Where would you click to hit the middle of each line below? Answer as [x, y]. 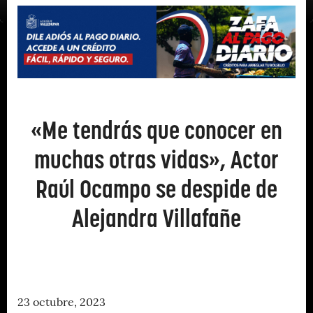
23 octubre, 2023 [61, 303]
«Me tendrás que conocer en [156, 130]
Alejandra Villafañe [156, 218]
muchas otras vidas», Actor [156, 159]
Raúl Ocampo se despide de [156, 189]
